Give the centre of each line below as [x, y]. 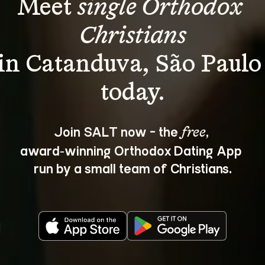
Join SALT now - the [117, 131]
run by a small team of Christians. [132, 168]
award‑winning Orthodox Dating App [132, 150]
